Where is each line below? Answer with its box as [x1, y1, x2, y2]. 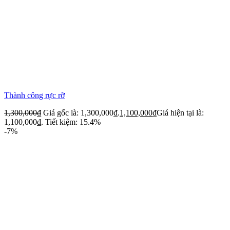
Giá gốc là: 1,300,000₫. [43, 108, 120, 117]
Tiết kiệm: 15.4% [45, 117, 101, 126]
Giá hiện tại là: [157, 108, 204, 117]
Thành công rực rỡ [4, 90, 65, 100]
